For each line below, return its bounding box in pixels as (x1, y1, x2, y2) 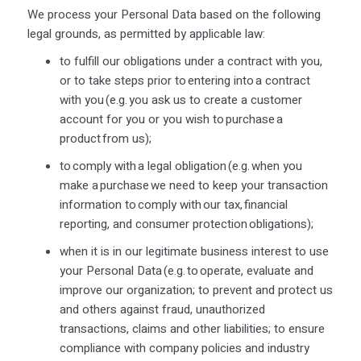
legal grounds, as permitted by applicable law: (27, 24, 267, 43)
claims (131, 319, 167, 338)
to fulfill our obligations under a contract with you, (59, 52, 322, 70)
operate (199, 261, 241, 280)
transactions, (59, 319, 132, 338)
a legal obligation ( (135, 156, 232, 175)
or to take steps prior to (59, 71, 188, 89)
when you (249, 156, 302, 175)
